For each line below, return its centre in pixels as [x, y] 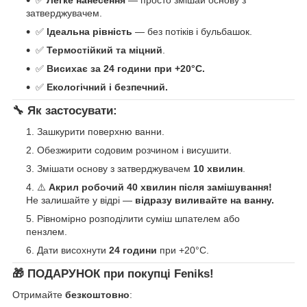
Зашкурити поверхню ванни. [101, 131]
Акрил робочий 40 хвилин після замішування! [160, 187]
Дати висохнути [73, 250]
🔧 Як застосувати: [65, 111]
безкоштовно [97, 294]
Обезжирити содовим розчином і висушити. [134, 150]
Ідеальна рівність [89, 32]
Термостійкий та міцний [105, 50]
